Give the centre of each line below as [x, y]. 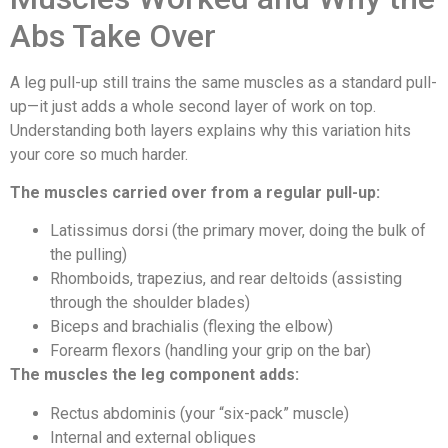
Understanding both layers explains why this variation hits [210, 130]
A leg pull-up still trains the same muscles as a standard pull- [223, 82]
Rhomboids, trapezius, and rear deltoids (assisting [226, 279]
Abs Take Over [113, 35]
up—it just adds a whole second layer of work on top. [193, 106]
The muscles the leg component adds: [154, 375]
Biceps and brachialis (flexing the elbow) [191, 327]
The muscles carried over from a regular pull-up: [195, 192]
